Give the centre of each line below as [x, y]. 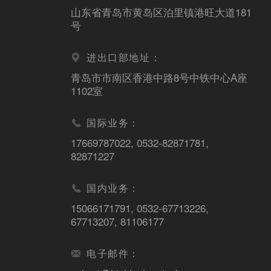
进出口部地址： [124, 57]
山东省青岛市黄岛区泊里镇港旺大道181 [161, 12]
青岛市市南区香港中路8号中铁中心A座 [159, 77]
